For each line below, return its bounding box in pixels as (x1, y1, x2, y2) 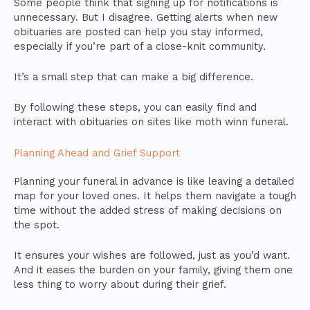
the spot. (14, 218, 60, 231)
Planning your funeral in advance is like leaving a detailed (14, 174, 294, 188)
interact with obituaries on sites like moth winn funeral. (14, 116, 289, 129)
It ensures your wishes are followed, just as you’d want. (14, 249, 290, 262)
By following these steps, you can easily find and (14, 101, 257, 114)
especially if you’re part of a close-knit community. (14, 39, 266, 53)
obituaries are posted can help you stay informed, (14, 25, 263, 38)
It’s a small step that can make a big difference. (14, 70, 253, 83)
